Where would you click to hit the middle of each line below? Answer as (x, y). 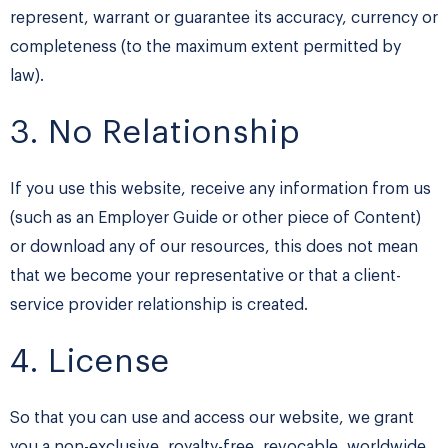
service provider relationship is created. (159, 305)
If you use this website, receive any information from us (220, 189)
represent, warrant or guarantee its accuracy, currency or (224, 18)
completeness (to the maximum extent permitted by (205, 47)
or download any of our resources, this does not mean (214, 247)
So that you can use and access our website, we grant (212, 418)
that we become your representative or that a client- (205, 276)
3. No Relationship (155, 133)
